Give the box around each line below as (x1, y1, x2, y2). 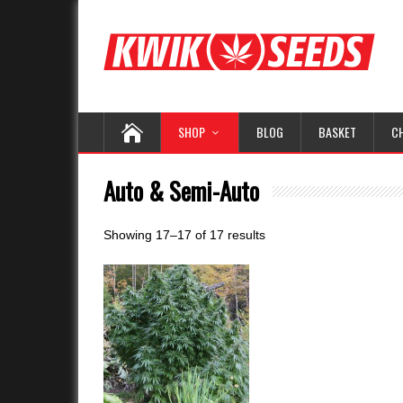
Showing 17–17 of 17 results (103, 228, 265, 242)
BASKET (318, 122, 356, 141)
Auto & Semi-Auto (103, 173, 259, 209)
